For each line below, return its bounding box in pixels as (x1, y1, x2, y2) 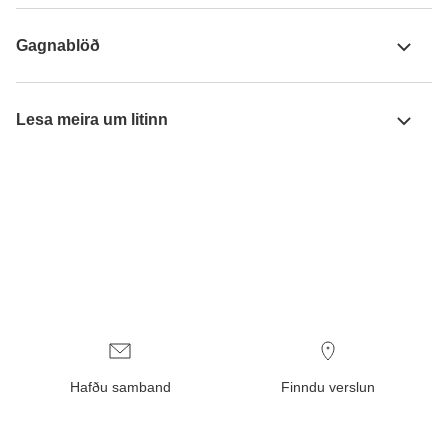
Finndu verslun (281, 379, 375, 396)
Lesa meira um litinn (16, 110, 168, 128)
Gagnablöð (16, 36, 100, 54)
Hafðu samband (69, 379, 171, 396)
